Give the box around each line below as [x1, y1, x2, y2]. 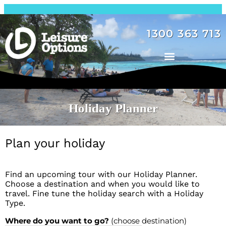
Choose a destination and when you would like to [5, 179, 200, 189]
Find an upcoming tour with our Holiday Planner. [5, 169, 197, 179]
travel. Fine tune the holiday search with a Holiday [5, 189, 203, 198]
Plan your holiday [5, 136, 105, 150]
